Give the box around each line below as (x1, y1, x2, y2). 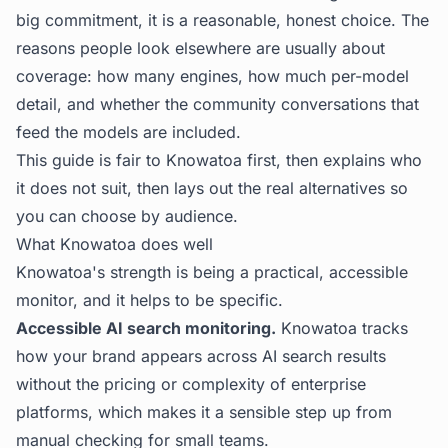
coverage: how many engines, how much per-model (16, 66, 409, 86)
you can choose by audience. (16, 206, 238, 226)
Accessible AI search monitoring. (16, 318, 276, 338)
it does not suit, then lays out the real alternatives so (16, 178, 408, 198)
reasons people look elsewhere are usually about (16, 38, 385, 58)
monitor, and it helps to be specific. (16, 290, 283, 310)
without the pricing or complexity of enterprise (16, 374, 366, 394)
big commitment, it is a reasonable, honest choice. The (16, 10, 429, 30)
